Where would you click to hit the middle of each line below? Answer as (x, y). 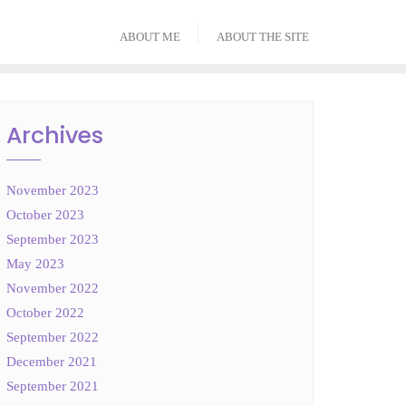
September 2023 (53, 239)
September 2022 (53, 337)
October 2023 (45, 214)
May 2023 (35, 263)
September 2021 (53, 386)
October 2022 (45, 312)
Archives (55, 135)
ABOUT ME (150, 36)
